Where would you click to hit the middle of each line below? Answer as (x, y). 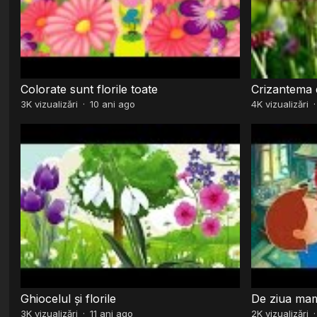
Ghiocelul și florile (69, 298)
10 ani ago (113, 104)
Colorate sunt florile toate (90, 89)
